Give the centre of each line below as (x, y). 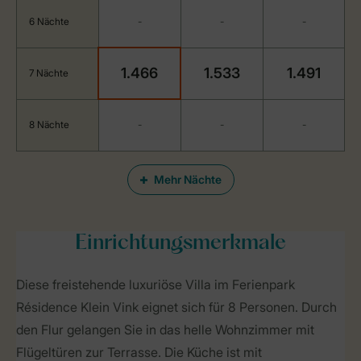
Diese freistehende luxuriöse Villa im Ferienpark (156, 284)
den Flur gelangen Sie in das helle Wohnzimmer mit (165, 330)
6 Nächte (49, 21)
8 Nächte (49, 124)
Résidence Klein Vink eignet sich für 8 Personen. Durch (176, 307)
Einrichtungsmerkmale (180, 244)
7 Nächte (49, 73)
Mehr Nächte (187, 179)
